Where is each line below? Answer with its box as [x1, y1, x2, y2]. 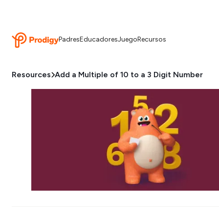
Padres [59, 35, 80, 44]
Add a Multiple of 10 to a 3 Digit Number [55, 70, 203, 79]
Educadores [80, 35, 118, 44]
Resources [12, 70, 51, 79]
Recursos [137, 35, 166, 44]
